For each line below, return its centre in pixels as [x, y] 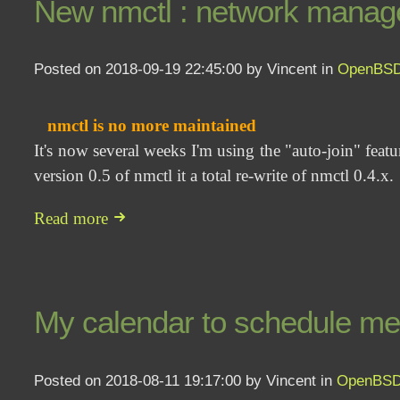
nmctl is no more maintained [152, 126]
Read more [74, 218]
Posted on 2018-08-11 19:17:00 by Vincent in [186, 380]
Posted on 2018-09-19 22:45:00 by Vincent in [186, 69]
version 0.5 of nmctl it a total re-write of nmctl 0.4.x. [214, 176]
